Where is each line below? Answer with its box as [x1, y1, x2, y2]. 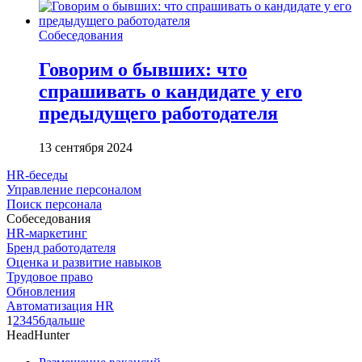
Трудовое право [6, 269, 93, 284]
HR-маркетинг [6, 225, 87, 240]
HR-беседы [6, 167, 68, 182]
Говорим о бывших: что [39, 58, 247, 80]
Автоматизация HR [6, 298, 114, 313]
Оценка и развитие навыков [6, 255, 162, 269]
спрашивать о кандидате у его [39, 80, 302, 102]
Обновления [6, 284, 75, 298]
